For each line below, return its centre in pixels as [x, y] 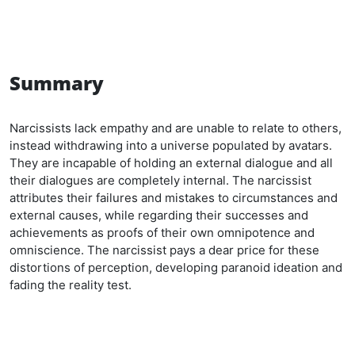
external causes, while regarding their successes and [159, 215]
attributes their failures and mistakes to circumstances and [174, 198]
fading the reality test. [71, 285]
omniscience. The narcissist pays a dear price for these [164, 250]
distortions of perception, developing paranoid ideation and [176, 267]
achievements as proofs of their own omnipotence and [162, 233]
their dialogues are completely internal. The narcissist [160, 180]
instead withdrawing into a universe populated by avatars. [171, 145]
